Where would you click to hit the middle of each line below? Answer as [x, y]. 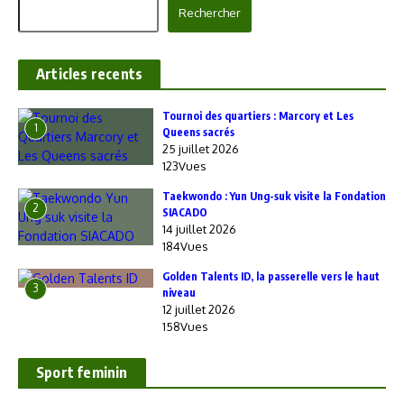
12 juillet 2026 [199, 309]
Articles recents [90, 74]
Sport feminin [82, 372]
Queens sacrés [198, 132]
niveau [179, 293]
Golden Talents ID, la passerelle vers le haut [271, 276]
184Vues [185, 246]
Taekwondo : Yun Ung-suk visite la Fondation [274, 196]
